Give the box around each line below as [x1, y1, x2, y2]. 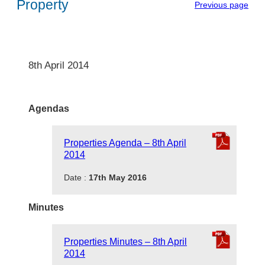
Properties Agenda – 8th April [64, 137, 186, 148]
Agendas [28, 103, 69, 114]
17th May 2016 [89, 172, 147, 182]
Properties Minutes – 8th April [64, 236, 187, 247]
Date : [64, 172, 89, 182]
